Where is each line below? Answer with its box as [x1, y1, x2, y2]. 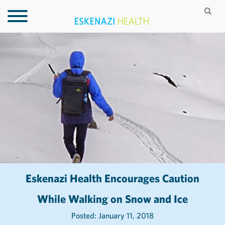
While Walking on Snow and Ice [37, 192, 188, 206]
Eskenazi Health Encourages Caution [26, 171, 199, 185]
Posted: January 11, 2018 [98, 210, 154, 220]
